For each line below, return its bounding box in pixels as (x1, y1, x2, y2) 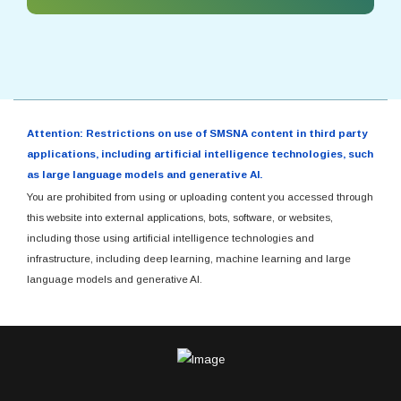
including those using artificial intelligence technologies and (27, 232, 314, 243)
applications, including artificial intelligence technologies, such (27, 148, 373, 159)
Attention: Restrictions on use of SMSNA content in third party (27, 127, 368, 139)
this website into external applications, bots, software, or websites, (27, 211, 333, 223)
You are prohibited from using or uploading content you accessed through (27, 191, 373, 202)
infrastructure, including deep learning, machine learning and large (27, 252, 351, 264)
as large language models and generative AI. (27, 168, 262, 180)
